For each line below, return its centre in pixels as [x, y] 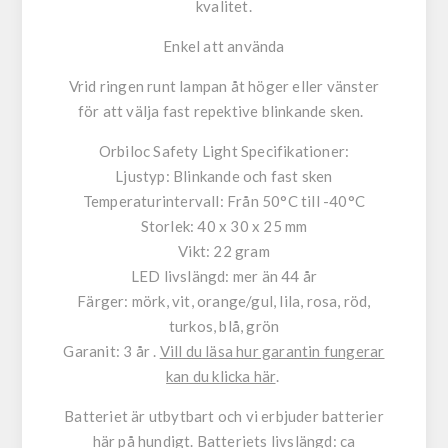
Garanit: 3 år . [111, 351]
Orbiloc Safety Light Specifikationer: [224, 151]
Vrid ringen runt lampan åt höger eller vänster [224, 86]
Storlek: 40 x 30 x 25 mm [224, 226]
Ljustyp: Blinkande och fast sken [224, 176]
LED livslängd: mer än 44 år [224, 276]
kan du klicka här [221, 376]
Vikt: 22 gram [224, 251]
